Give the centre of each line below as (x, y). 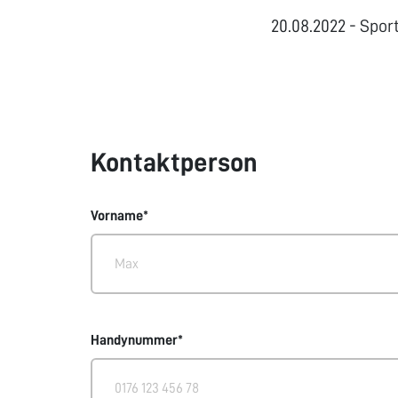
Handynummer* (137, 340)
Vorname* (119, 216)
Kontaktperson (174, 163)
